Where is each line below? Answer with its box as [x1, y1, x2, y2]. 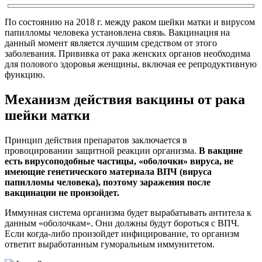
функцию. [5, 69, 45, 80]
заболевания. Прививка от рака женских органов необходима [5, 48, 250, 58]
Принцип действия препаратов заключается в [5, 135, 187, 145]
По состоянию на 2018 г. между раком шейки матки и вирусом [5, 16, 255, 27]
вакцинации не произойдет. [5, 187, 119, 198]
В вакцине [199, 145, 243, 156]
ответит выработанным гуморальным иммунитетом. [5, 239, 215, 249]
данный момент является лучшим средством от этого [5, 37, 217, 48]
